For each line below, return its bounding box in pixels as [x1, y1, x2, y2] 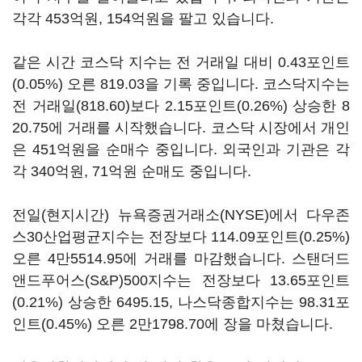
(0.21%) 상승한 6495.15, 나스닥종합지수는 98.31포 [12, 294, 350, 310]
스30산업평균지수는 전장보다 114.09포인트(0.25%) [12, 229, 350, 245]
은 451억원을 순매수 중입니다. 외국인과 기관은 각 [12, 141, 350, 158]
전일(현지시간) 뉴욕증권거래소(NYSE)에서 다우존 [12, 207, 350, 223]
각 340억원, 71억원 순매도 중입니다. [12, 163, 255, 179]
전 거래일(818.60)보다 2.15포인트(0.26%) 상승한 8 [12, 98, 350, 114]
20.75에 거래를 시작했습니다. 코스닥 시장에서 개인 [12, 120, 350, 136]
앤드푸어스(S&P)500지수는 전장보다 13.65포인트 [12, 272, 350, 288]
